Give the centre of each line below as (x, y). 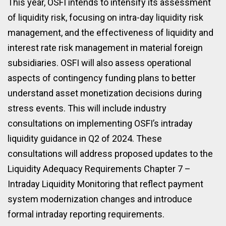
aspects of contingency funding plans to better (102, 78)
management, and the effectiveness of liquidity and (110, 32)
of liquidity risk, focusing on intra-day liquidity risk (105, 17)
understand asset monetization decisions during (105, 93)
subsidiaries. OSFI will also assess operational (99, 63)
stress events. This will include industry (87, 108)
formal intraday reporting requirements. (86, 214)
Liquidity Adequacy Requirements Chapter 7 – (99, 168)
